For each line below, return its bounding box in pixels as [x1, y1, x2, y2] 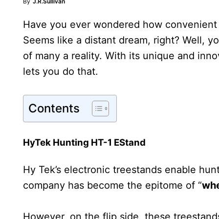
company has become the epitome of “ [23, 179, 202, 191]
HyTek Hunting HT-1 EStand [23, 137, 146, 148]
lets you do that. [23, 66, 98, 77]
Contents [28, 101, 80, 115]
